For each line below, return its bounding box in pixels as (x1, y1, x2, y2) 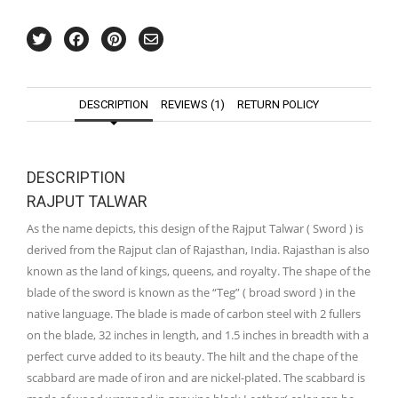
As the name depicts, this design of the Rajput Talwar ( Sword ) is (27, 220, 363, 237)
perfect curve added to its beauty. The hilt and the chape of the (27, 348, 358, 365)
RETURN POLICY (237, 98, 319, 112)
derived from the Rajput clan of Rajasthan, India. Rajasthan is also (27, 242, 370, 259)
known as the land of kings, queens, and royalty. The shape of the (27, 263, 370, 280)
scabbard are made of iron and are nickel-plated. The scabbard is (27, 370, 365, 386)
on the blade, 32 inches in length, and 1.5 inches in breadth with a (27, 327, 369, 344)
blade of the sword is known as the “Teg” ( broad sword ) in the (27, 284, 355, 301)
